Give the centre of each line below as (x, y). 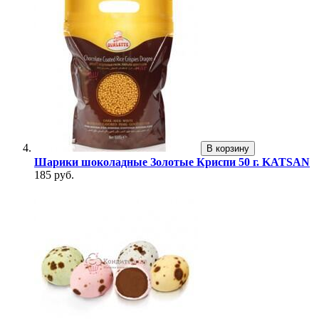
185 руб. (54, 175)
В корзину (228, 149)
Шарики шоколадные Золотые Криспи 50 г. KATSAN (172, 162)
